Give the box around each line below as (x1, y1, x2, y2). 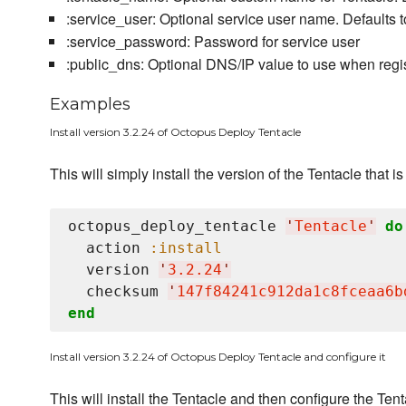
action (68, 239, 150, 257)
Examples (50, 94, 130, 115)
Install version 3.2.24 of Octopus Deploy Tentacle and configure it (50, 350, 386, 364)
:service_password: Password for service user (65, 31, 360, 53)
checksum (68, 283, 168, 301)
